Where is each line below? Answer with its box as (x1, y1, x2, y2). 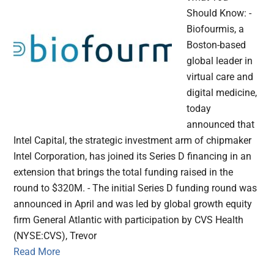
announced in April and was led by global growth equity (13, 198, 253, 210)
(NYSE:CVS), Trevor (13, 229, 97, 242)
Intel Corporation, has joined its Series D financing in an (13, 150, 252, 162)
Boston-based (187, 39, 246, 51)
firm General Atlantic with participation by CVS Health (13, 213, 244, 226)
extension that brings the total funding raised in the (13, 166, 234, 178)
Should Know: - (187, 7, 252, 19)
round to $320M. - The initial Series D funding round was (13, 182, 257, 194)
